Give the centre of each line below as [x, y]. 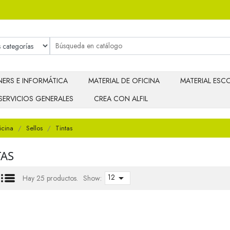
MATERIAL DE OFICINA [124, 81]
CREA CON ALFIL [121, 99]
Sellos [34, 128]
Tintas [64, 128]
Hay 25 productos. [50, 178]
